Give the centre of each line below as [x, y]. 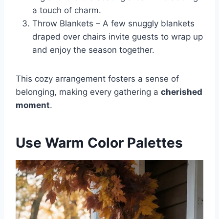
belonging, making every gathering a [88, 92]
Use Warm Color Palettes [99, 143]
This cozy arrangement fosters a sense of [97, 79]
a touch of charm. [67, 11]
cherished [182, 92]
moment [33, 105]
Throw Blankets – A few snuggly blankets [113, 24]
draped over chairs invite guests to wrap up [118, 37]
